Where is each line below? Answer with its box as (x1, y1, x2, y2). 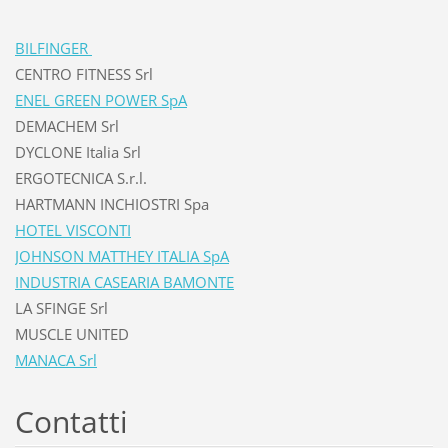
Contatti (14, 400, 128, 442)
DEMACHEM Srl (14, 115, 123, 136)
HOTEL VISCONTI (14, 219, 131, 240)
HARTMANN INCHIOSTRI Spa (14, 193, 209, 214)
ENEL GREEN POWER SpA (14, 89, 187, 110)
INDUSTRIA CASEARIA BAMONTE (14, 271, 234, 292)
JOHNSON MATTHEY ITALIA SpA (14, 245, 229, 266)
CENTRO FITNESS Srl (14, 63, 153, 84)
